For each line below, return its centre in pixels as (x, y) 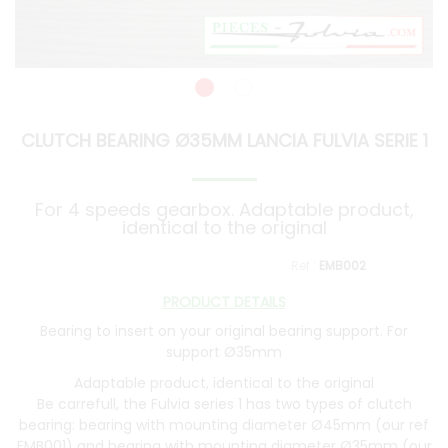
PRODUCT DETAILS (224, 302)
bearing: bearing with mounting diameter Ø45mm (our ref (224, 425)
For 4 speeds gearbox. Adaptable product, (224, 210)
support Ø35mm (224, 351)
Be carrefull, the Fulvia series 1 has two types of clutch (224, 404)
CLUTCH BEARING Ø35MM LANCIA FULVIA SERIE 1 (224, 141)
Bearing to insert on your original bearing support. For (224, 330)
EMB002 (342, 266)
